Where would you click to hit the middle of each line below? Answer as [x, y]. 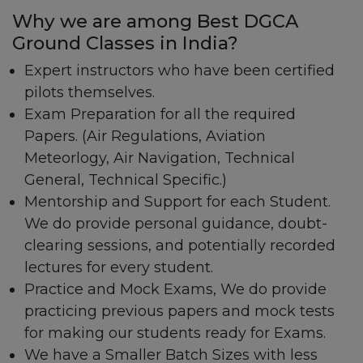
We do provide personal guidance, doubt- [176, 224]
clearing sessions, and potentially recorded [180, 246]
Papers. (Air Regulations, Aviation [145, 137]
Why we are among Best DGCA [155, 21]
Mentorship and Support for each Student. [177, 202]
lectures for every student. [119, 268]
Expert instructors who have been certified [179, 71]
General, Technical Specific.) [126, 180]
